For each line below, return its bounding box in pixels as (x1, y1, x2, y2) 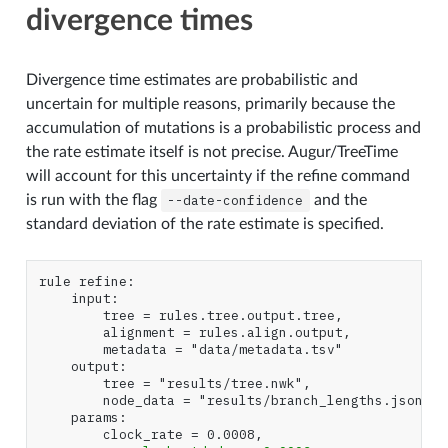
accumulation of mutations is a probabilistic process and (25, 119, 421, 136)
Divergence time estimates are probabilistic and (25, 71, 358, 88)
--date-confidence (167, 191, 304, 209)
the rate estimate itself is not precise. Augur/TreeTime (25, 143, 398, 160)
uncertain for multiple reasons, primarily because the (25, 95, 395, 112)
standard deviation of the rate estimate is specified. (25, 215, 384, 232)
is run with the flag (25, 191, 161, 208)
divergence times (25, 5, 253, 36)
